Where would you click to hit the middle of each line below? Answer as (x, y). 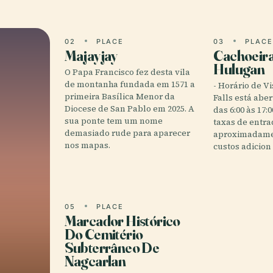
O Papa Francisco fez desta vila (127, 72)
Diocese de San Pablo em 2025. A (129, 109)
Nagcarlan (95, 261)
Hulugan (239, 69)
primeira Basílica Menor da (119, 97)
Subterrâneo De (112, 248)
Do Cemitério (104, 234)
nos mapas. (87, 145)
